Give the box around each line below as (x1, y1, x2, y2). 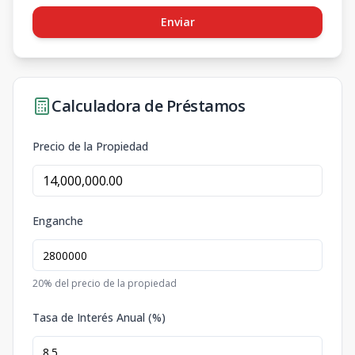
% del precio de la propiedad (44, 277, 177, 290)
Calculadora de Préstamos (52, 95, 245, 116)
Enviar (160, 14, 195, 29)
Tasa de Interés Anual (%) (32, 310, 166, 325)
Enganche (32, 213, 83, 228)
